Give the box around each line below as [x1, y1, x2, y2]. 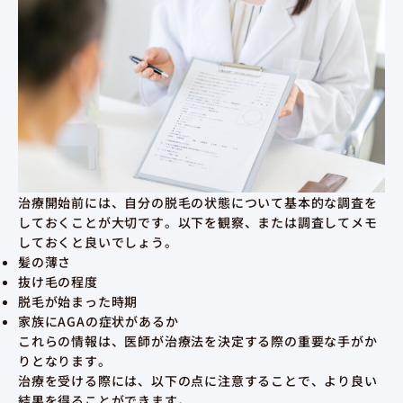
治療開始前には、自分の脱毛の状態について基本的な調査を [18, 193, 378, 212]
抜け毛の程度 [18, 273, 98, 291]
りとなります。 [18, 352, 112, 371]
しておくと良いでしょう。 [18, 233, 178, 252]
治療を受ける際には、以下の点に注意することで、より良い [18, 372, 378, 390]
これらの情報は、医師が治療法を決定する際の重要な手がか [18, 332, 378, 351]
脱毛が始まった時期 [18, 292, 139, 311]
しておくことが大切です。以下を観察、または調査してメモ [18, 213, 378, 232]
